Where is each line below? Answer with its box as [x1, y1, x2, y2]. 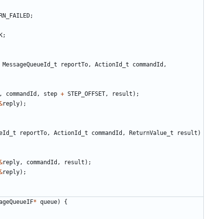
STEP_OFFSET [67, 90, 105, 97]
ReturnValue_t [129, 129, 174, 136]
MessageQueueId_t [2, 61, 57, 68]
